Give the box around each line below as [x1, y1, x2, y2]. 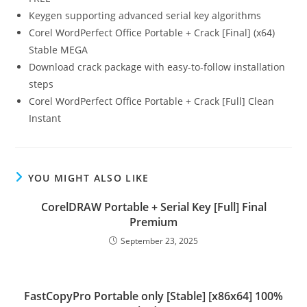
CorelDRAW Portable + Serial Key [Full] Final [40, 199, 267, 214]
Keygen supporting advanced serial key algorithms [29, 9, 262, 22]
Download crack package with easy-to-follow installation [29, 60, 286, 73]
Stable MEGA [29, 43, 88, 56]
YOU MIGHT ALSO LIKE [27, 171, 149, 184]
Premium [130, 214, 177, 230]
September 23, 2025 [121, 235, 198, 247]
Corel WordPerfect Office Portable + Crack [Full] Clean [29, 95, 275, 108]
